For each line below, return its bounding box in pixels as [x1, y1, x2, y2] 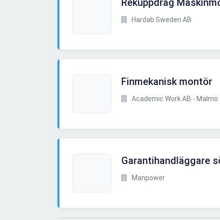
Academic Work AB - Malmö [130, 95, 218, 103]
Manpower [130, 174, 165, 182]
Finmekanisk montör [121, 76, 212, 88]
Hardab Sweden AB [130, 16, 192, 24]
